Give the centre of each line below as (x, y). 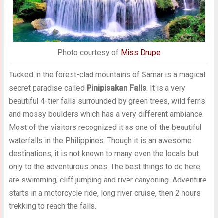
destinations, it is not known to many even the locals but (103, 153)
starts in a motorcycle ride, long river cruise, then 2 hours (104, 193)
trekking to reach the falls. (52, 206)
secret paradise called (47, 88)
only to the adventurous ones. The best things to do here (104, 166)
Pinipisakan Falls (116, 88)
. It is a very (166, 88)
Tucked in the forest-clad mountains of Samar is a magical (107, 74)
